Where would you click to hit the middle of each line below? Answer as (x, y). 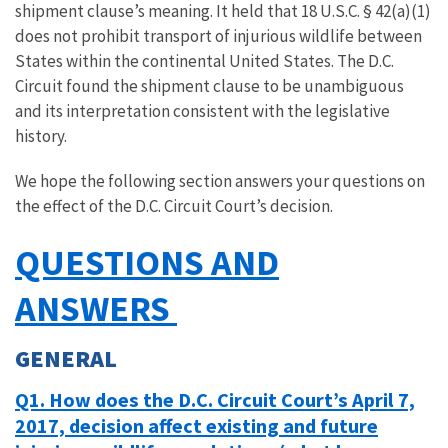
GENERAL (66, 358)
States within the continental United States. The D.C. (204, 60)
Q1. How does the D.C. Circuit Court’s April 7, (215, 399)
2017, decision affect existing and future (196, 425)
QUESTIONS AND (147, 261)
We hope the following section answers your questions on (220, 180)
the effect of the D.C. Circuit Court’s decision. (174, 205)
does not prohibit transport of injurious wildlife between (218, 35)
